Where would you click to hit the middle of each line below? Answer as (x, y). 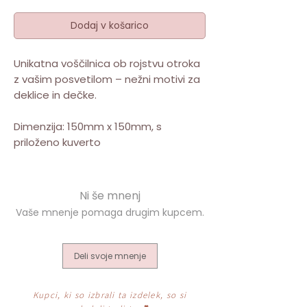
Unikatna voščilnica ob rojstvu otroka (107, 63)
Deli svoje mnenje (110, 256)
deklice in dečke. (55, 95)
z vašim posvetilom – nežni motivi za (107, 79)
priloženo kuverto (57, 142)
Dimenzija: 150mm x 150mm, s (88, 126)
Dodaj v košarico (110, 25)
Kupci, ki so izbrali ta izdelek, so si (110, 295)
